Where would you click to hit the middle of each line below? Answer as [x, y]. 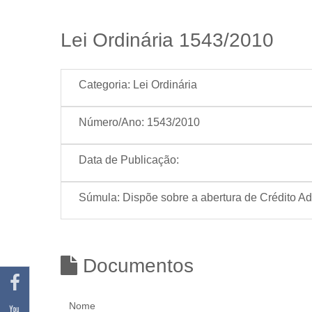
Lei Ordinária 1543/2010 [167, 40]
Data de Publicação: [129, 160]
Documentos [135, 266]
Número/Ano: [111, 122]
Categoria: [104, 85]
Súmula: [99, 197]
